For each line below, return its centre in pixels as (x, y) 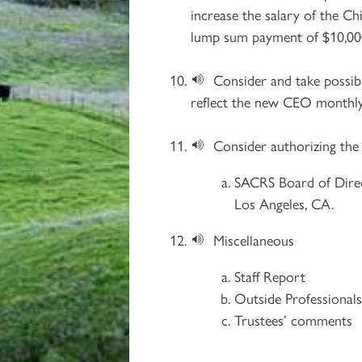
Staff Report (270, 276)
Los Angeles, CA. (284, 203)
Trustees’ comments (293, 319)
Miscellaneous (254, 239)
